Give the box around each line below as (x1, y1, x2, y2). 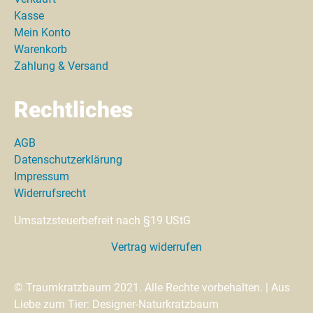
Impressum (14, 170, 69, 184)
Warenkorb (14, 42, 67, 56)
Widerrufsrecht (14, 187, 86, 201)
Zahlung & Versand (14, 59, 108, 73)
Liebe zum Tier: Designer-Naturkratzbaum (14, 298, 219, 312)
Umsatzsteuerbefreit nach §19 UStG (14, 213, 191, 227)
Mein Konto (14, 25, 71, 39)
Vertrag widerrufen (111, 240, 202, 254)
